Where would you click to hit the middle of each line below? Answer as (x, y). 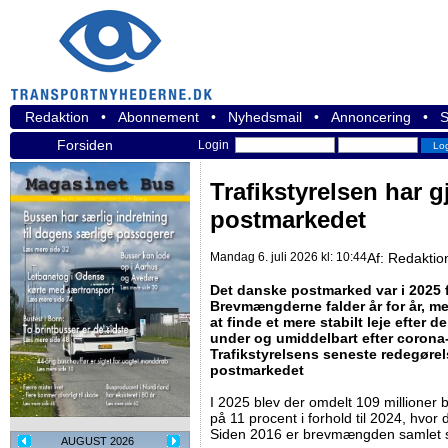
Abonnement (158, 117)
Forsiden (85, 145)
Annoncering (371, 117)
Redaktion (57, 117)
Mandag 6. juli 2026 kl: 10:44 (288, 257)
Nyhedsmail (265, 117)
